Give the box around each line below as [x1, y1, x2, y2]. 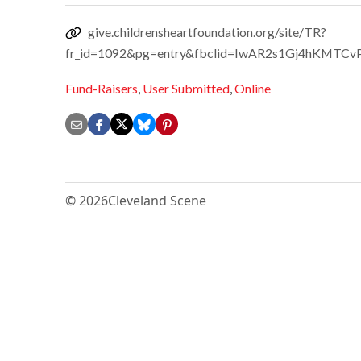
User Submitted [143, 81, 230, 97]
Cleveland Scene [108, 192, 206, 210]
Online [234, 81, 271, 97]
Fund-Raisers [65, 81, 138, 97]
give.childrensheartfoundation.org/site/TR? [88, 23, 326, 39]
